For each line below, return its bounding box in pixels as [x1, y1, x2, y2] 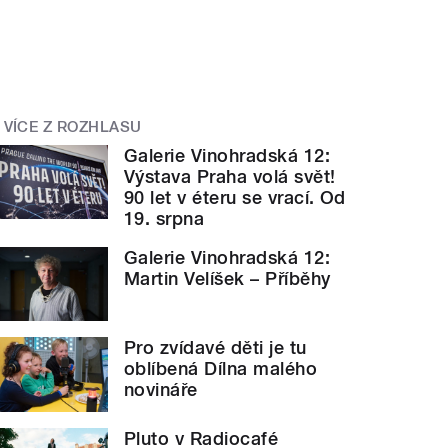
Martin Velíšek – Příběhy [124, 267, 331, 289]
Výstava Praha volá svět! [124, 165, 336, 187]
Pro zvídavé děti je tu [124, 337, 307, 359]
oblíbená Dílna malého [124, 358, 318, 380]
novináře [124, 379, 198, 401]
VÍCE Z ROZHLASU [3, 118, 142, 137]
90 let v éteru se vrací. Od [124, 186, 346, 208]
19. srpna [124, 207, 205, 229]
